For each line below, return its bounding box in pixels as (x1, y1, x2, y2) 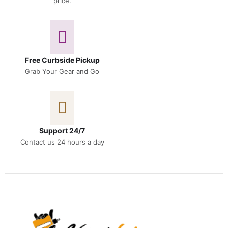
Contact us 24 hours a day (20, 137, 104, 146)
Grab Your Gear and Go (25, 67, 99, 75)
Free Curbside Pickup (24, 55, 100, 64)
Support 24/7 (39, 126, 85, 135)
